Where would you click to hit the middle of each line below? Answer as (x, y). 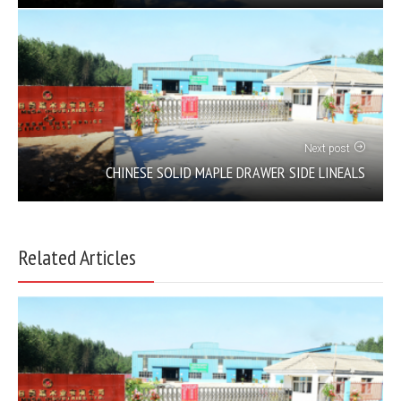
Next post (327, 149)
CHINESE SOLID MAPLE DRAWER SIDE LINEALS (235, 173)
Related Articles (77, 258)
